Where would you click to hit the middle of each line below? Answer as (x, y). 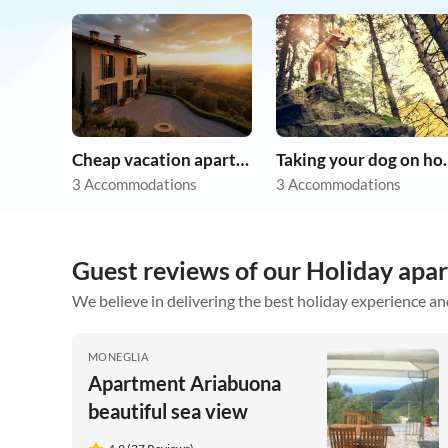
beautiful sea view (168, 411)
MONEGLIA (118, 357)
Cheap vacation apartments (242, 160)
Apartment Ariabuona (184, 383)
